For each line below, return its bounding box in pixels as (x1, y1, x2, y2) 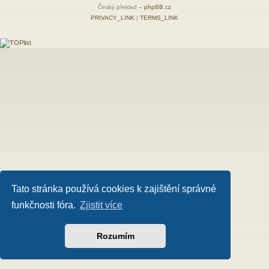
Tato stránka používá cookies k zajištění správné (11, 183, 217, 194)
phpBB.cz (144, 3, 171, 10)
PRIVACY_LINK (91, 14, 134, 21)
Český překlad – (98, 3, 144, 10)
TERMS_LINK (140, 14, 178, 21)
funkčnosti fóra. (11, 200, 79, 211)
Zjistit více (80, 200, 123, 211)
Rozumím (96, 231, 134, 241)
